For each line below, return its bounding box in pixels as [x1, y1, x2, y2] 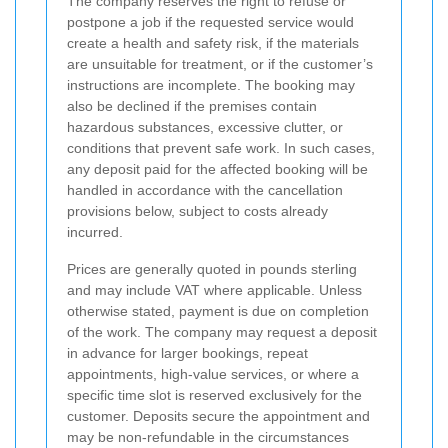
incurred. [67, 224, 123, 241]
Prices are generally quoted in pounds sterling [67, 261, 357, 278]
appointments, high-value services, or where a [67, 366, 359, 383]
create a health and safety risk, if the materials [67, 35, 359, 52]
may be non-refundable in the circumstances [67, 429, 349, 446]
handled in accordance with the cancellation [67, 182, 343, 199]
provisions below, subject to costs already [67, 203, 328, 220]
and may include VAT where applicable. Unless [67, 282, 362, 299]
